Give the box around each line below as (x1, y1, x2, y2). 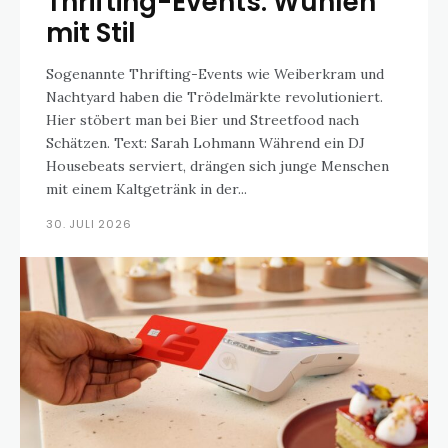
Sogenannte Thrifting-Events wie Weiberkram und (46, 65, 384, 83)
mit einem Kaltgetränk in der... (46, 180, 247, 198)
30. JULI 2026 (46, 216, 132, 232)
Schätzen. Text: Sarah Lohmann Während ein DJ (46, 134, 114, 152)
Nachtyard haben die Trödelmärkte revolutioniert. (46, 88, 383, 106)
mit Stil (46, 15, 136, 51)
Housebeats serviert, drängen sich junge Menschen (46, 157, 389, 175)
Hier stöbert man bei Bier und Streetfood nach (46, 111, 359, 129)
